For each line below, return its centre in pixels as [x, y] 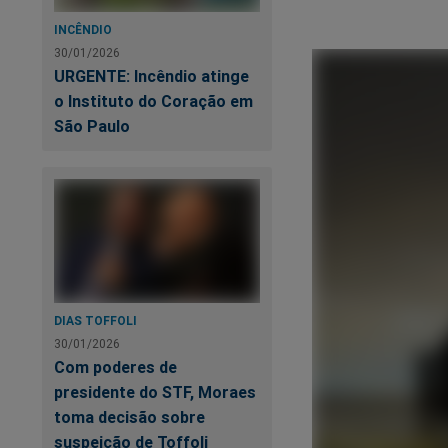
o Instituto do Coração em [153, 101]
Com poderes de [115, 366]
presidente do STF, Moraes [155, 391]
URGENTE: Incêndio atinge [151, 76]
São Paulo [92, 126]
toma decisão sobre [129, 416]
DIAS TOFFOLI [95, 320]
